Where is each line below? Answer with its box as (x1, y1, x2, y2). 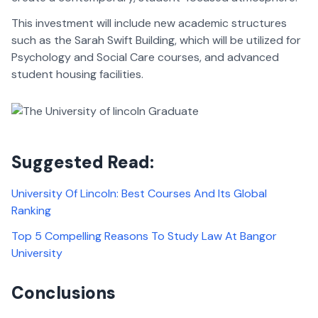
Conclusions (11, 282, 116, 305)
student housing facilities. (11, 67, 143, 82)
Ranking (11, 203, 51, 219)
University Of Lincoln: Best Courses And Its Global (11, 186, 267, 202)
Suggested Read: (11, 151, 154, 174)
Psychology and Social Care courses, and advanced (11, 50, 279, 65)
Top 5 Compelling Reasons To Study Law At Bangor (11, 229, 277, 244)
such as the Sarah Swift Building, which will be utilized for (11, 33, 301, 48)
